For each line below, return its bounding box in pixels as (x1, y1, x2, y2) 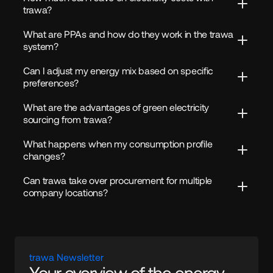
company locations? (23, 186, 108, 198)
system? (23, 40, 58, 52)
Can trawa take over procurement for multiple (23, 174, 212, 186)
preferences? (23, 77, 79, 88)
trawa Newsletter (29, 251, 104, 263)
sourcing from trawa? (23, 113, 112, 125)
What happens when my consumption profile (23, 138, 213, 149)
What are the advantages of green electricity (23, 101, 209, 113)
